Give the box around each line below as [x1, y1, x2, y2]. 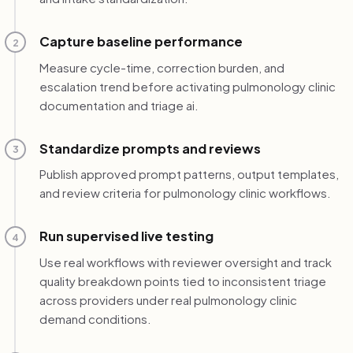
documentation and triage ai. [39, 97, 199, 113]
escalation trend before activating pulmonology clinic [39, 78, 336, 94]
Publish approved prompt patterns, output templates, [39, 166, 339, 182]
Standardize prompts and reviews [39, 139, 261, 157]
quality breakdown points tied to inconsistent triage [39, 273, 326, 288]
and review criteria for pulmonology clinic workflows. [39, 185, 331, 201]
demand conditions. [39, 310, 151, 326]
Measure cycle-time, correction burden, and [39, 59, 284, 75]
